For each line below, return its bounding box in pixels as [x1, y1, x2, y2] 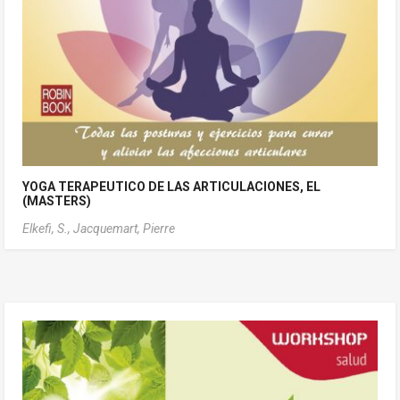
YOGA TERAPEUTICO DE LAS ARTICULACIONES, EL [22, 179, 321, 194]
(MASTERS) [22, 194, 91, 208]
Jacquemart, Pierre [73, 221, 175, 236]
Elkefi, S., [22, 221, 73, 236]
